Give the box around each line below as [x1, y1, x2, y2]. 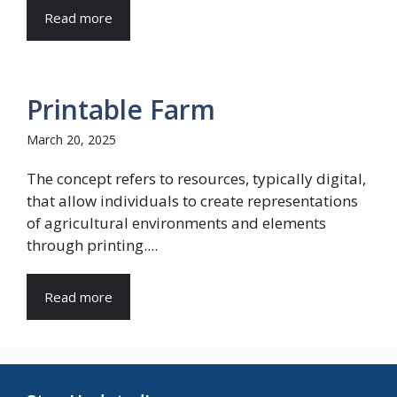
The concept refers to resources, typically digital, [27, 168, 366, 189]
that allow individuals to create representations [27, 191, 358, 211]
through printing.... [27, 235, 158, 255]
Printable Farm [27, 91, 215, 128]
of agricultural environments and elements [27, 213, 326, 233]
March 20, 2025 [27, 131, 116, 148]
